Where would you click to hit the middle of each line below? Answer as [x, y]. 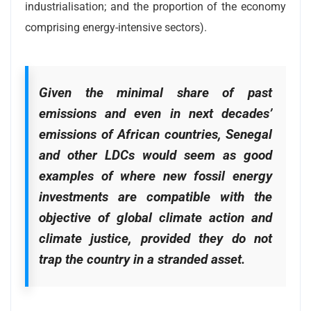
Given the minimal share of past [155, 92]
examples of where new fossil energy [155, 176]
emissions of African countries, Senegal [155, 134]
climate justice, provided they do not [155, 238]
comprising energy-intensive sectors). [116, 27]
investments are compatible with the [155, 196]
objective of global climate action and [155, 217]
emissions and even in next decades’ [155, 113]
